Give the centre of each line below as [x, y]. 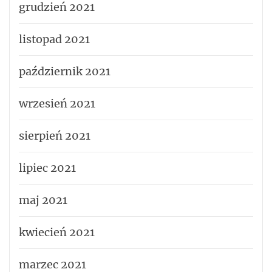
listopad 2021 [54, 39]
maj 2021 [43, 200]
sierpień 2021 [55, 135]
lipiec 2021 [47, 168]
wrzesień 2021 [57, 103]
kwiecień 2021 [57, 232]
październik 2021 [65, 71]
